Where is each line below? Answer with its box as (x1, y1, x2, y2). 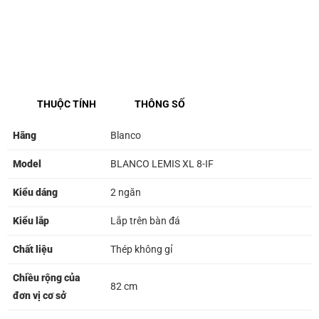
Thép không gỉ (110, 244, 172, 256)
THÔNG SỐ (135, 98, 185, 110)
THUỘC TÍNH (37, 98, 96, 110)
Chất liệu (13, 244, 53, 256)
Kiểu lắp (13, 215, 49, 227)
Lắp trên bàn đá (110, 215, 180, 227)
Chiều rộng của (13, 272, 80, 284)
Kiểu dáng (13, 187, 58, 199)
